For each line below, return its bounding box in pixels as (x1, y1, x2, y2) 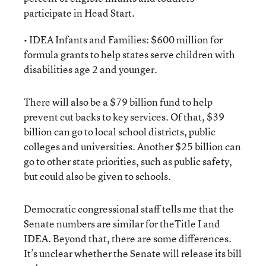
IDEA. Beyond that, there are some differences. (24, 232, 232, 245)
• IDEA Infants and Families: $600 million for (24, 33, 223, 46)
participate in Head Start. (24, 6, 135, 20)
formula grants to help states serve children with (24, 47, 235, 61)
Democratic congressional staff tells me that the (24, 202, 234, 216)
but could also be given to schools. (24, 169, 171, 183)
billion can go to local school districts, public (24, 125, 216, 138)
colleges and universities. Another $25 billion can (24, 140, 241, 153)
